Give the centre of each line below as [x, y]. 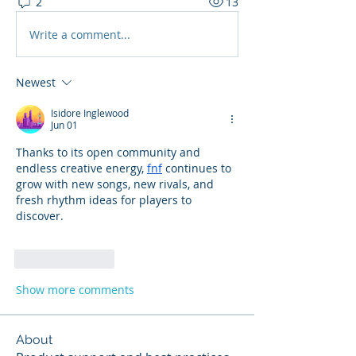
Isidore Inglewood [90, 113]
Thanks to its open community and [108, 152]
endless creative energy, [81, 168]
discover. [40, 216]
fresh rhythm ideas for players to [104, 200]
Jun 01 [64, 125]
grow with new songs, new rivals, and [115, 184]
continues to [197, 168]
